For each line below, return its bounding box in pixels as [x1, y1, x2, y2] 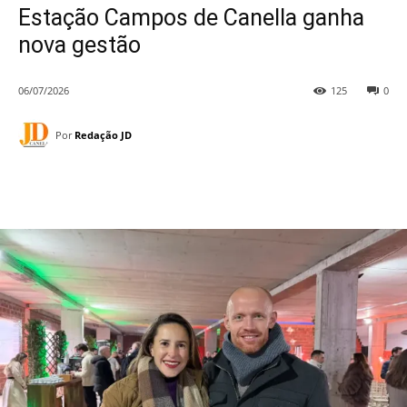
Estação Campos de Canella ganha [18, 5, 364, 31]
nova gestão [18, 32, 141, 58]
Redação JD [74, 127, 132, 142]
